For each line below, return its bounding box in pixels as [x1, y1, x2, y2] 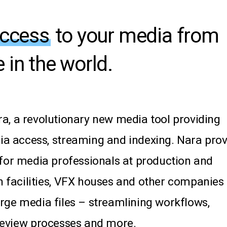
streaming [52, 133, 104, 147]
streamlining [88, 196, 153, 210]
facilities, [6, 175, 51, 189]
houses [77, 175, 113, 189]
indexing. [129, 133, 174, 147]
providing [173, 112, 220, 127]
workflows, [155, 196, 210, 210]
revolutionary [22, 112, 90, 127]
